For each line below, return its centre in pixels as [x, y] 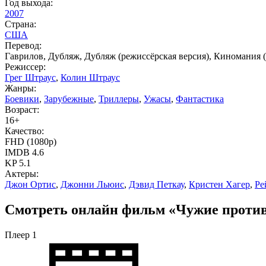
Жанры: [20, 88]
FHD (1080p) [31, 141]
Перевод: [23, 45]
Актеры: [22, 173]
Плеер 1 [21, 235]
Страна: [20, 24]
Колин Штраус [90, 77]
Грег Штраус [30, 77]
